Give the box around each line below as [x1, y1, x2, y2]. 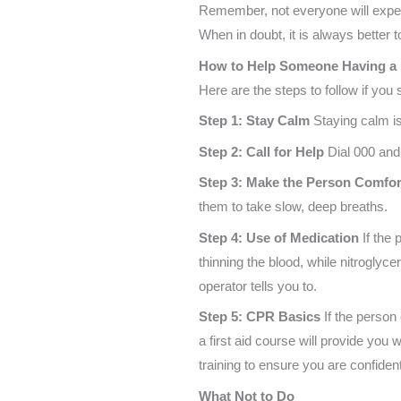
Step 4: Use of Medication [199, 229, 359, 245]
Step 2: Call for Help [199, 143, 324, 159]
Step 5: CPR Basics [199, 309, 320, 325]
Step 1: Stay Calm [199, 113, 310, 129]
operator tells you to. [199, 277, 317, 294]
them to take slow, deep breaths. [199, 199, 388, 215]
